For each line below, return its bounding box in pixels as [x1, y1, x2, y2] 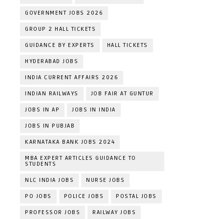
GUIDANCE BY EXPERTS [25, 42, 95, 49]
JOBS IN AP [25, 106, 60, 113]
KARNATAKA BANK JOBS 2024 [25, 138, 115, 146]
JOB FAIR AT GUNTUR [90, 90, 154, 97]
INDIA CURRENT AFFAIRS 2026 [25, 74, 118, 81]
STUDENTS [25, 160, 56, 168]
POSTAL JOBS [116, 193, 157, 200]
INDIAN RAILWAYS [25, 90, 79, 97]
